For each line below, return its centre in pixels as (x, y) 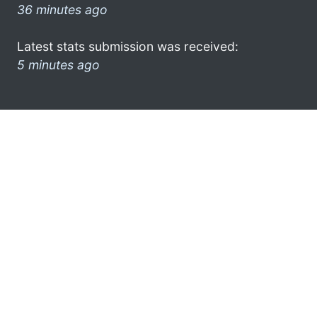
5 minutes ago (58, 64)
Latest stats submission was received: (128, 46)
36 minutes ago (62, 9)
